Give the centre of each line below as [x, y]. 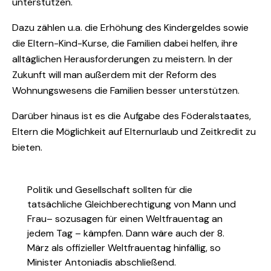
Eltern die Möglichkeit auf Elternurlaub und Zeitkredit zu [134, 132]
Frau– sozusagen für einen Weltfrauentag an [125, 219]
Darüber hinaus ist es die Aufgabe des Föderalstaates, [132, 116]
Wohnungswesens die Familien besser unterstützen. [126, 91]
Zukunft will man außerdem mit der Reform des [114, 75]
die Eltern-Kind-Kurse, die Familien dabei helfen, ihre [125, 44]
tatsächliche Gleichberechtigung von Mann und [132, 204]
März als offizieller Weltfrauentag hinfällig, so [124, 248]
